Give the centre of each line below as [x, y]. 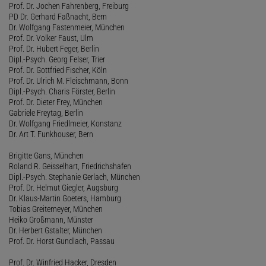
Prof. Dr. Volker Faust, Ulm [51, 38]
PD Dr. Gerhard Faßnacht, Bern [58, 16]
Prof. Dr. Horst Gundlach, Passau [62, 241]
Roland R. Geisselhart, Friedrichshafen [70, 166]
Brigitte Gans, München [46, 155]
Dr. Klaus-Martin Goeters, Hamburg [65, 198]
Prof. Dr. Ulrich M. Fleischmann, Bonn [69, 80]
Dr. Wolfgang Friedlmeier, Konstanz [65, 123]
